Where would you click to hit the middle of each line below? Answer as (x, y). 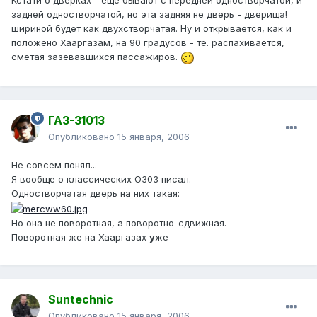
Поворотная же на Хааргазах (80, 237)
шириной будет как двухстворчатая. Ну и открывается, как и (151, 29)
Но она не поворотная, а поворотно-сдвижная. (119, 223)
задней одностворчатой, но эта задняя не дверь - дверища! (149, 15)
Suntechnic (81, 300)
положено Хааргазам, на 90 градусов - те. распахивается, (148, 43)
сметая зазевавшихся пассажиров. (96, 57)
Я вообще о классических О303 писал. (101, 179)
